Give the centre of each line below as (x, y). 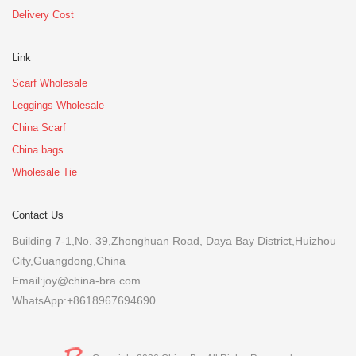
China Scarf (39, 127)
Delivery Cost (43, 14)
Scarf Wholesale (50, 83)
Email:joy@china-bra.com (76, 280)
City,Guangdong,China (69, 260)
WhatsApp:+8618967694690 (84, 300)
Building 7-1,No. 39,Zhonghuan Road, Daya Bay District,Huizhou (174, 240)
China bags (38, 149)
